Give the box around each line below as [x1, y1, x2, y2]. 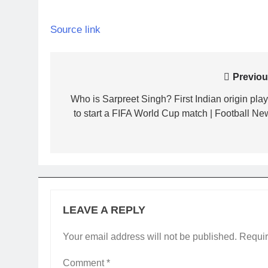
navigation [62, 93, 134, 109]
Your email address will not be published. [63, 232, 237, 242]
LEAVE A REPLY [63, 204, 145, 216]
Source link [50, 23, 100, 35]
